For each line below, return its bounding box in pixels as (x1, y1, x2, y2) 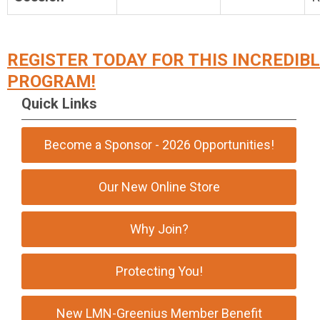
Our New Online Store (98, 179, 220, 194)
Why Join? (129, 221, 189, 236)
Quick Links (21, 95, 97, 112)
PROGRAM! (7, 71, 96, 91)
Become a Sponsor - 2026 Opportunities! (44, 137, 274, 152)
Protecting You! (115, 264, 203, 279)
